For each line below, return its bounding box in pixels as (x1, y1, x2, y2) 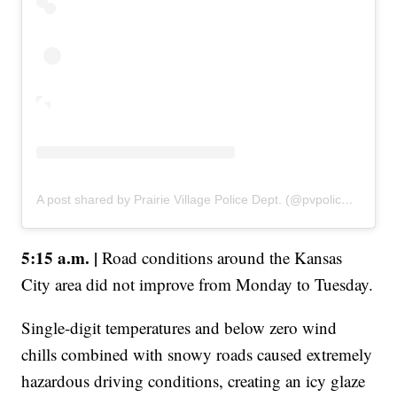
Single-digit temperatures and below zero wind (21, 315, 338, 339)
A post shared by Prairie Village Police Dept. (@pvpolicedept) (341, 191, 354, 206)
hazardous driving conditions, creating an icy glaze (21, 369, 366, 392)
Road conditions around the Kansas (97, 245, 343, 269)
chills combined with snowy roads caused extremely (21, 342, 373, 365)
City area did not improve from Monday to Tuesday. (21, 272, 374, 295)
